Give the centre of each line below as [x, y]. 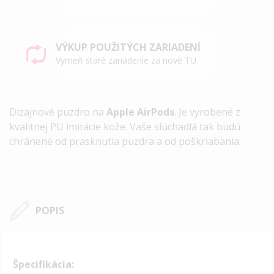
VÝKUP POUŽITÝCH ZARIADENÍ [128, 47]
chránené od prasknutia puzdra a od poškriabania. [125, 141]
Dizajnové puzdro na [58, 112]
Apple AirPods [140, 112]
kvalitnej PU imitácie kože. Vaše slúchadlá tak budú [125, 126]
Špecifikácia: [43, 264]
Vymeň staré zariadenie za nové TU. [127, 60]
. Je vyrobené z [207, 112]
